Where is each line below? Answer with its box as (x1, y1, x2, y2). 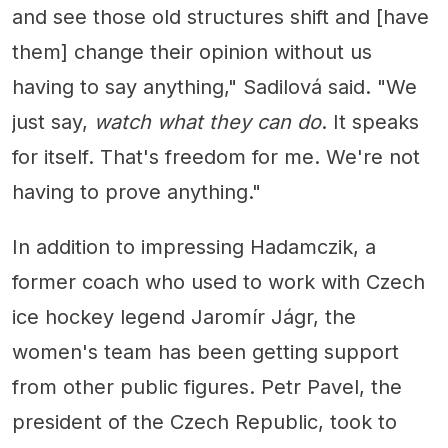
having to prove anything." (12, 180, 261, 205)
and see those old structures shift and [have (12, 5, 429, 30)
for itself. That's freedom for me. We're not (12, 145, 420, 170)
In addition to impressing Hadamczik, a (12, 235, 376, 260)
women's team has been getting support (12, 340, 399, 365)
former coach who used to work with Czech (12, 270, 425, 295)
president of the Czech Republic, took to (12, 410, 397, 435)
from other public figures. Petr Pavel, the (12, 375, 402, 400)
